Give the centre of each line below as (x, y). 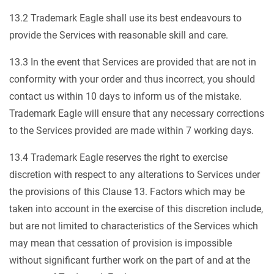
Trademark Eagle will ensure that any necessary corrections (137, 113)
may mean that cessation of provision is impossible (120, 243)
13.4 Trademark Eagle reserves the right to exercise (118, 157)
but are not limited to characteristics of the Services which (134, 226)
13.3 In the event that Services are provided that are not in (133, 62)
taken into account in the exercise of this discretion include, (136, 209)
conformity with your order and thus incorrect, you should (132, 79)
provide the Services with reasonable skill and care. (119, 35)
